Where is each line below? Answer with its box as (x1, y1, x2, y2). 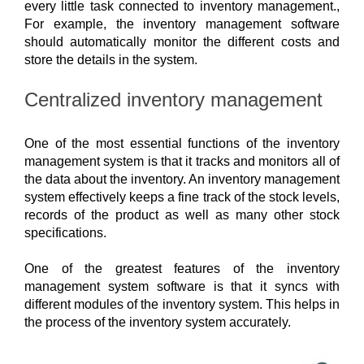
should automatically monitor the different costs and (24, 34, 340, 49)
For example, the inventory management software (24, 16, 340, 31)
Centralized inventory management (24, 88, 323, 110)
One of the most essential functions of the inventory (24, 136, 340, 151)
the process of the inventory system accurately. (24, 315, 294, 330)
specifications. (24, 226, 110, 240)
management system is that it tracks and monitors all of (24, 154, 340, 169)
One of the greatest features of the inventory (24, 262, 340, 276)
